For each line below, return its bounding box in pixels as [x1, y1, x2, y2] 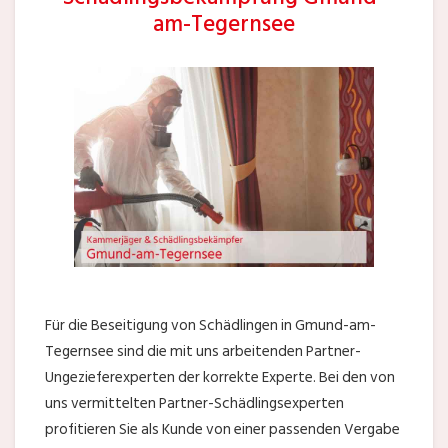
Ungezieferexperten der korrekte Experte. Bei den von [45, 365, 395, 390]
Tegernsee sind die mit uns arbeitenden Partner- [45, 339, 361, 364]
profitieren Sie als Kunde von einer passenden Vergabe [45, 417, 400, 442]
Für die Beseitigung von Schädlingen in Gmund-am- [45, 313, 376, 338]
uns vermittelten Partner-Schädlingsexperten [45, 391, 344, 416]
